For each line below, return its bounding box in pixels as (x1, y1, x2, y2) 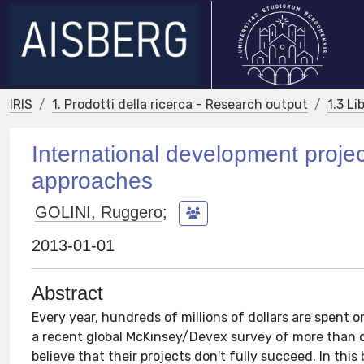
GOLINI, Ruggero (35, 202, 163, 221)
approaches (32, 168, 154, 193)
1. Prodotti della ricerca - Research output (52, 97, 308, 112)
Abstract (32, 282, 104, 304)
